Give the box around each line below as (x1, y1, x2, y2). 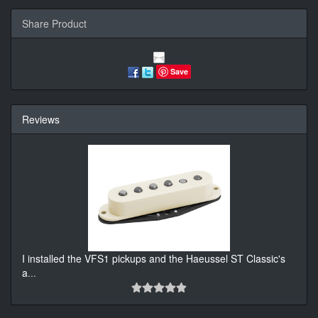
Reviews (22, 112, 60, 127)
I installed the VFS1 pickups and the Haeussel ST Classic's (22, 251, 285, 266)
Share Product (22, 16, 87, 31)
